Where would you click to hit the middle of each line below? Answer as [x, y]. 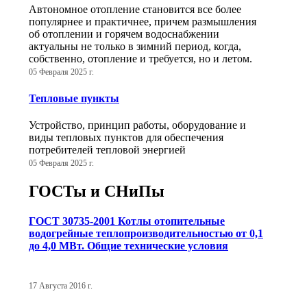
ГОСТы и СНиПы [97, 191]
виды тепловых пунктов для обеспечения [126, 137]
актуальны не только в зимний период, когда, [135, 47]
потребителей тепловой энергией [107, 150]
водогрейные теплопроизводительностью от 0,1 [146, 234]
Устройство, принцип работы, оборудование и [137, 125]
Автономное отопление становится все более [135, 10]
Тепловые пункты [74, 98]
